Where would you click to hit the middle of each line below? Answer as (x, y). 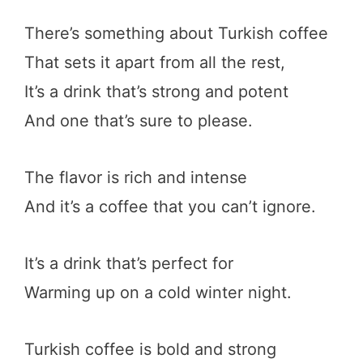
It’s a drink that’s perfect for (129, 263)
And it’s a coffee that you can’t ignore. (170, 206)
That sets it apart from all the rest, (155, 62)
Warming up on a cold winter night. (158, 292)
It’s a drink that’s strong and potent (156, 91)
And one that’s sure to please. (139, 120)
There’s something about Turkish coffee (176, 33)
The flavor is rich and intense (136, 177)
